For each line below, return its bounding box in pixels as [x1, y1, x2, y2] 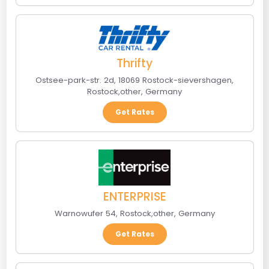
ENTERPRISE [103, 188, 166, 205]
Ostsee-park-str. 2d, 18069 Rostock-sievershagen [35, 74, 232, 86]
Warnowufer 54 [54, 207, 116, 219]
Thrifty [116, 55, 153, 71]
